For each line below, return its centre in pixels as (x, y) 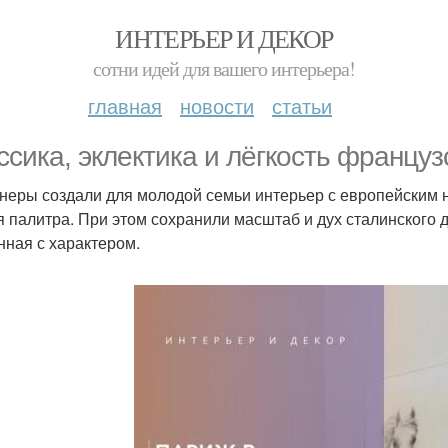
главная (125, 105)
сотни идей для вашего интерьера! (224, 68)
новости (217, 105)
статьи (302, 105)
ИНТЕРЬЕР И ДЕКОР (224, 38)
